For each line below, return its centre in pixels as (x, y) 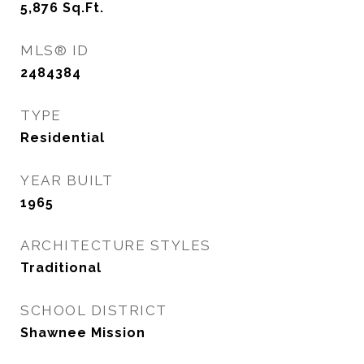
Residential (63, 138)
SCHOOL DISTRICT (94, 310)
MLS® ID (55, 50)
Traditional (61, 268)
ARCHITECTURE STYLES (116, 245)
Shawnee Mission (83, 333)
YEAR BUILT (67, 180)
